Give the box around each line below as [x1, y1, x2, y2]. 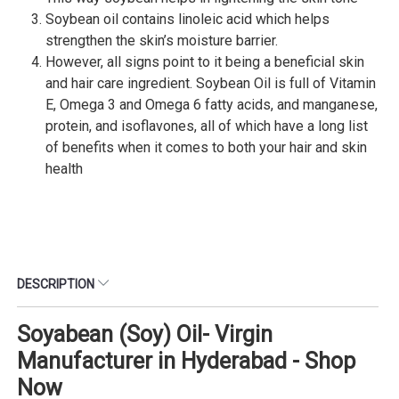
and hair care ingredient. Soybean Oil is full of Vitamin [45, 74, 376, 92]
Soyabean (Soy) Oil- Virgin [17, 321, 273, 347]
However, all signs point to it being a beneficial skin [45, 53, 364, 70]
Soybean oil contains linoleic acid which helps [45, 10, 330, 28]
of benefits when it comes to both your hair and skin [45, 138, 367, 156]
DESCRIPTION [17, 276, 97, 291]
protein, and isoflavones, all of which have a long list [45, 117, 368, 134]
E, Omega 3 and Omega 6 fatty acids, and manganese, [45, 95, 378, 113]
